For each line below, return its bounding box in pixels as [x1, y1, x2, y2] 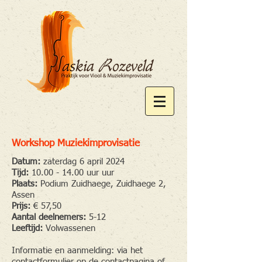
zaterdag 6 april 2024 [43, 157, 125, 166]
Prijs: [12, 202, 30, 211]
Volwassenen [43, 224, 95, 233]
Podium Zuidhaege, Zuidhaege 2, [40, 180, 166, 188]
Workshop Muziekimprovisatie [12, 139, 140, 149]
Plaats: [12, 180, 40, 188]
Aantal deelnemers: [12, 213, 89, 222]
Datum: [12, 157, 43, 166]
